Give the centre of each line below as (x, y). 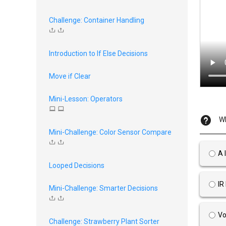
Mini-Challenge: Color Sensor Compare (110, 132)
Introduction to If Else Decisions (98, 53)
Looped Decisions (77, 165)
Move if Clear (70, 76)
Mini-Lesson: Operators (86, 99)
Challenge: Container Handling (97, 20)
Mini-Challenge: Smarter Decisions (103, 188)
